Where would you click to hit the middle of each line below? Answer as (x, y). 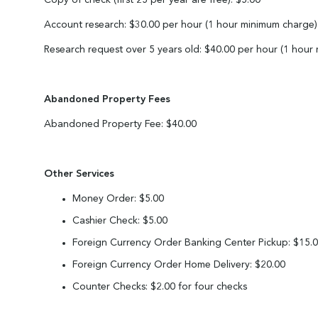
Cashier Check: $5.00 (120, 221)
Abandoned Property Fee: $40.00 (120, 124)
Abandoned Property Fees (107, 99)
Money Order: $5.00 (118, 199)
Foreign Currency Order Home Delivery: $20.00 (179, 265)
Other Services (79, 174)
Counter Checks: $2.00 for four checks (160, 287)
